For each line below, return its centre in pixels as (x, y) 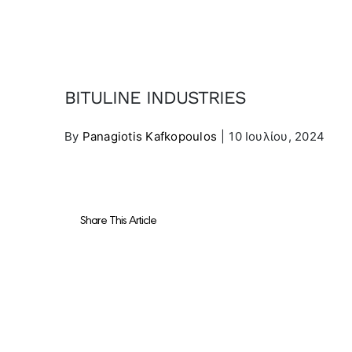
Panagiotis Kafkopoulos (150, 137)
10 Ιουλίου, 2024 (277, 137)
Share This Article (118, 219)
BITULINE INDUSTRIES (155, 98)
